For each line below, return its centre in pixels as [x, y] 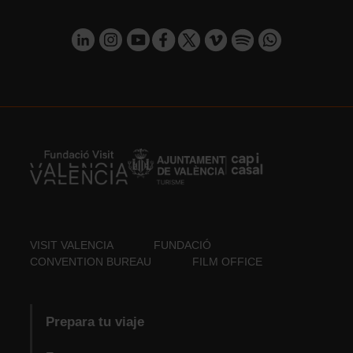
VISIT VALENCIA [72, 245]
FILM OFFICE [228, 262]
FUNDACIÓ [183, 245]
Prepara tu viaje [95, 321]
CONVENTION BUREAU [91, 262]
